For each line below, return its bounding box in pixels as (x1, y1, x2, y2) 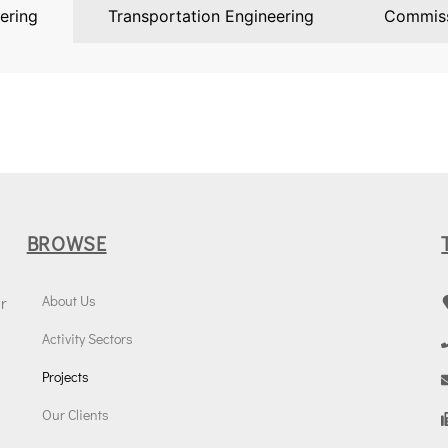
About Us (41, 290, 96, 310)
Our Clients (41, 404, 109, 424)
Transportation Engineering (107, 5, 314, 26)
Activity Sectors (41, 328, 133, 348)
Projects (41, 366, 89, 386)
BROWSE (26, 229, 107, 256)
